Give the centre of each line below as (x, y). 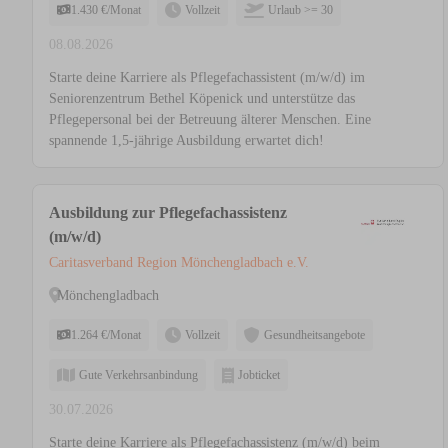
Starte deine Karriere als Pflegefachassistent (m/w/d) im (207, 78)
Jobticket (259, 375)
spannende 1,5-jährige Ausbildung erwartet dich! (186, 141)
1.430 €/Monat (106, 10)
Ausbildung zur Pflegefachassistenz (168, 213)
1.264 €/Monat (106, 335)
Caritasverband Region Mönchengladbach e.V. (179, 263)
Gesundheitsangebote (314, 335)
